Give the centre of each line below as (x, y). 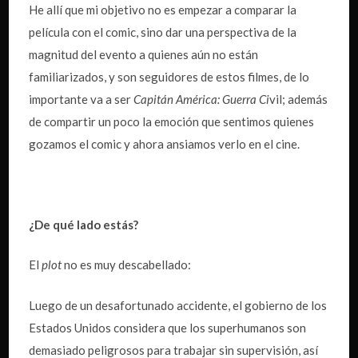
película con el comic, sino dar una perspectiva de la (163, 32)
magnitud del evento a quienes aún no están (144, 54)
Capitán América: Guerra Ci (202, 99)
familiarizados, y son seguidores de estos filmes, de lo (169, 76)
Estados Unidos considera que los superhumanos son (168, 327)
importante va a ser (82, 99)
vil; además (299, 99)
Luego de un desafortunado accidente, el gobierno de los (178, 305)
